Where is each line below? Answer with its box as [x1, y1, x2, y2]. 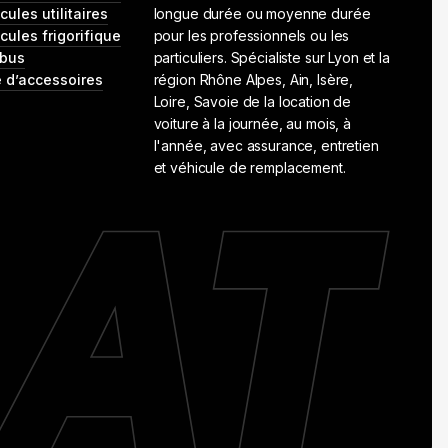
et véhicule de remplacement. [153, 159, 346, 177]
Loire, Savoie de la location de [153, 93, 352, 111]
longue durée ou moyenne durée [153, 5, 371, 23]
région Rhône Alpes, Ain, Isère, [153, 71, 354, 89]
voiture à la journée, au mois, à [153, 115, 352, 133]
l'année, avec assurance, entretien [153, 137, 379, 155]
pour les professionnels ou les [153, 27, 350, 45]
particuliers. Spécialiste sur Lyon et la [153, 49, 390, 67]
